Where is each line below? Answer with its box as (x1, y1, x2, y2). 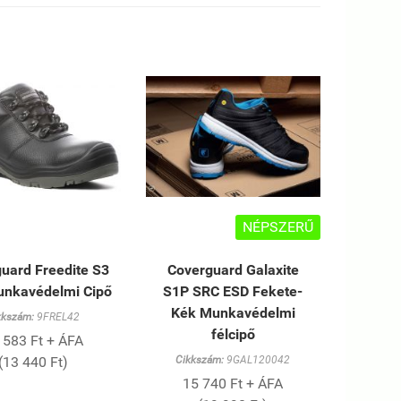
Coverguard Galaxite (166, 261, 299, 279)
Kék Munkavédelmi (170, 304, 295, 322)
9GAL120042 (224, 354, 291, 367)
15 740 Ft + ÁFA (183, 375, 284, 393)
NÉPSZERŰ (243, 218, 313, 236)
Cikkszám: (175, 354, 225, 367)
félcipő (210, 326, 255, 344)
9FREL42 (34, 311, 81, 324)
